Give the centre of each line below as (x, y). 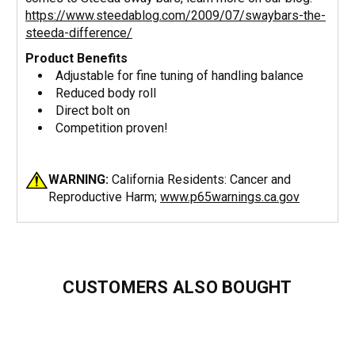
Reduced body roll (106, 93)
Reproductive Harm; (104, 197)
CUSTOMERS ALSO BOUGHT (177, 287)
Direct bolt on (93, 110)
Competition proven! (112, 128)
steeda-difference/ (79, 32)
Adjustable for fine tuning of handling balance (180, 75)
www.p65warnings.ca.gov (230, 197)
